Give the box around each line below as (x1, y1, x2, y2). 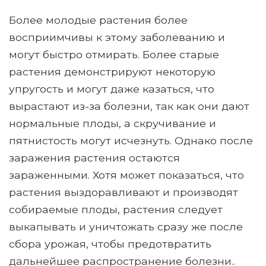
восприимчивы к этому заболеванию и (9, 31, 225, 44)
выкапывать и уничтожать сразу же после (9, 220, 243, 233)
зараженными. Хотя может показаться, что (9, 169, 244, 182)
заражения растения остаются (9, 151, 180, 164)
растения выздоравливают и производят (9, 186, 238, 199)
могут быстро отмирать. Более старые (9, 48, 219, 61)
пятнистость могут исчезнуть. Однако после (9, 134, 253, 147)
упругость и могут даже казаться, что (9, 83, 214, 96)
